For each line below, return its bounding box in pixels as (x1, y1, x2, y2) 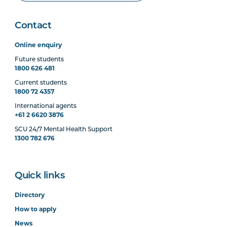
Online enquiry (15, 43, 62, 49)
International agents (15, 103, 77, 109)
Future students (15, 57, 64, 63)
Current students (15, 80, 67, 86)
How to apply (15, 207, 57, 213)
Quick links (15, 171, 65, 181)
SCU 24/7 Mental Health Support (15, 127, 113, 133)
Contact (15, 21, 52, 31)
